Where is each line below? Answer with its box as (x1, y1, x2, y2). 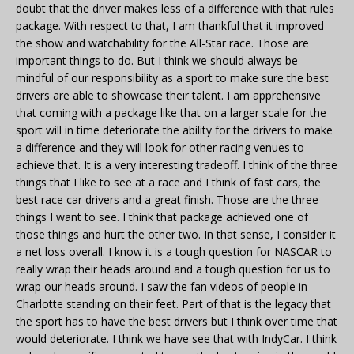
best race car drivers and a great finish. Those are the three (16, 192, 318, 208)
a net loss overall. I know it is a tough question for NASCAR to (16, 244, 332, 260)
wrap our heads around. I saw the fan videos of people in (16, 279, 307, 295)
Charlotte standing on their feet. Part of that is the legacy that (16, 296, 331, 312)
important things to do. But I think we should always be (16, 53, 298, 69)
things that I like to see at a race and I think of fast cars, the (16, 175, 321, 190)
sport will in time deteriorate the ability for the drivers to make (16, 122, 333, 138)
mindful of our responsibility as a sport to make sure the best (16, 70, 329, 86)
